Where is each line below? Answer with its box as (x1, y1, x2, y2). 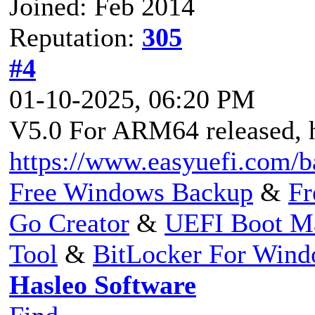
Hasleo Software (9, 269, 196, 300)
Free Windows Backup (9, 176, 253, 207)
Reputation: (9, 22, 142, 52)
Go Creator (9, 207, 129, 238)
